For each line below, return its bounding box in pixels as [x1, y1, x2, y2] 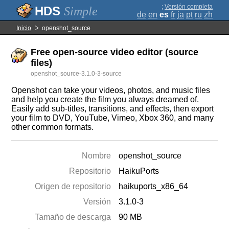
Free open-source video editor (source [31, 47, 199, 57]
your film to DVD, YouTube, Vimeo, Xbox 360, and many [11, 113, 214, 122]
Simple [64, 5, 98, 18]
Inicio [16, 25, 31, 32]
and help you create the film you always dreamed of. [11, 95, 199, 104]
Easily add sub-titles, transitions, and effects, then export [11, 104, 214, 113]
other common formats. [11, 123, 94, 131]
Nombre [82, 151, 111, 160]
